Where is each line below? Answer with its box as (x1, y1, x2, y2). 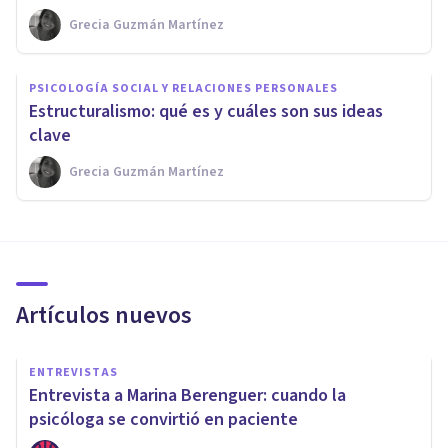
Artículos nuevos (16, 297, 192, 333)
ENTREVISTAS (29, 363, 118, 381)
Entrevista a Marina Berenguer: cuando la (29, 382, 346, 408)
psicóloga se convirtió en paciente (29, 406, 298, 432)
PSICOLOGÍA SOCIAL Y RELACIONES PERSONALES (29, 79, 338, 97)
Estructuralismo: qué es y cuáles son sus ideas (29, 98, 383, 124)
